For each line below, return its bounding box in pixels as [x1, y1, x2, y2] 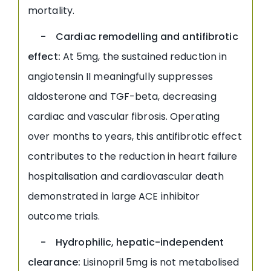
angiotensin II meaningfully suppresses [28, 69, 213, 83]
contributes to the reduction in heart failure [28, 149, 238, 163]
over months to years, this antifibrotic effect [28, 129, 242, 143]
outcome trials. [28, 209, 100, 223]
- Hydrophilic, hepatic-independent [28, 235, 224, 249]
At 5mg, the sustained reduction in [60, 49, 227, 64]
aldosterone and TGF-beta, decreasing [28, 89, 217, 103]
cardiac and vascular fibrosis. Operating [28, 109, 220, 123]
